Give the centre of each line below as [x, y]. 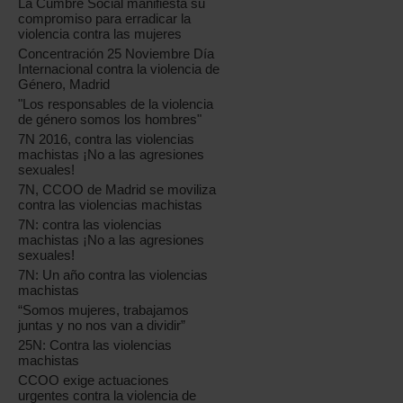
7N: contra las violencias [90, 224]
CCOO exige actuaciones [94, 380]
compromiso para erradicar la [105, 18]
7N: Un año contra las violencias [113, 275]
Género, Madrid [64, 84]
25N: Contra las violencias [95, 345]
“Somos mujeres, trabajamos [104, 310]
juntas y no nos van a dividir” [102, 325]
